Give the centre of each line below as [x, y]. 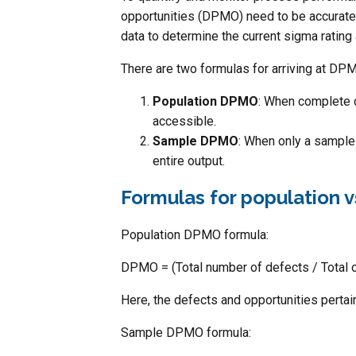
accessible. [184, 121]
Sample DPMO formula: [186, 332]
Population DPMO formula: [195, 234]
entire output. [189, 161]
